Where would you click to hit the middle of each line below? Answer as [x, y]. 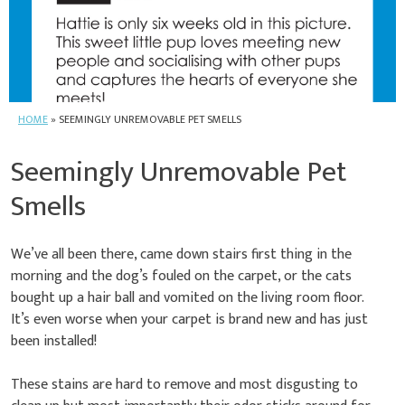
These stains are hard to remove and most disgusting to [184, 384]
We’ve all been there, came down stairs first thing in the [181, 254]
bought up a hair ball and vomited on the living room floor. [187, 297]
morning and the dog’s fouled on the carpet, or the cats [181, 276]
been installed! [54, 341]
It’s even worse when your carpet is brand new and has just [189, 319]
